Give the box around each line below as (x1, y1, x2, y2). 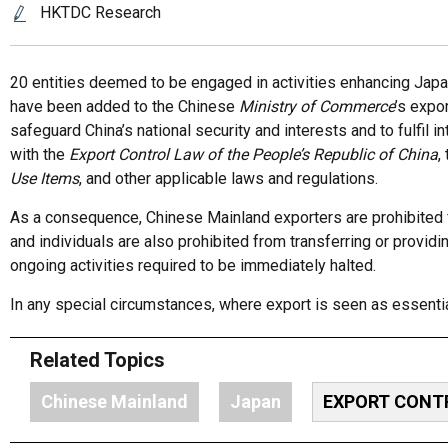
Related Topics (30, 348, 165, 372)
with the (10, 145, 69, 164)
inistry (253, 97, 296, 116)
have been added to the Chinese (10, 97, 239, 116)
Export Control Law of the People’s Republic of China (69, 145, 438, 164)
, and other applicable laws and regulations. (79, 169, 378, 188)
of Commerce (296, 97, 395, 116)
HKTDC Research (40, 3, 161, 22)
